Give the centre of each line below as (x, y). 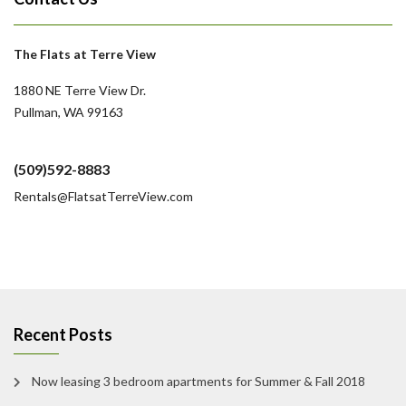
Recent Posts (63, 334)
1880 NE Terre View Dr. (80, 90)
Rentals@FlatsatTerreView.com (103, 196)
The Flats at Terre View (85, 54)
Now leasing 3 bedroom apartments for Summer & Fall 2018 (198, 381)
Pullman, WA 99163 (68, 112)
